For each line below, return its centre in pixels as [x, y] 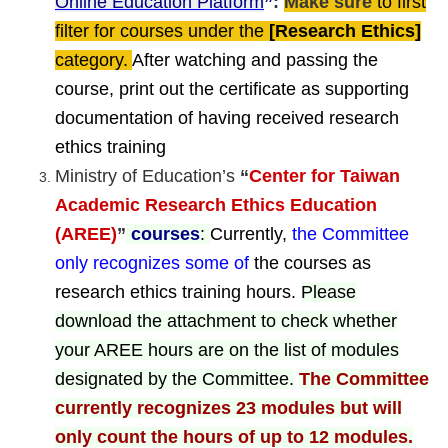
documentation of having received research [227, 117]
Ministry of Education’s [145, 175]
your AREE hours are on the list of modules [227, 349]
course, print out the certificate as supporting [232, 88]
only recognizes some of [152, 262]
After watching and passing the [255, 59]
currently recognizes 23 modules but [211, 407]
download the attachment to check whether [226, 320]
